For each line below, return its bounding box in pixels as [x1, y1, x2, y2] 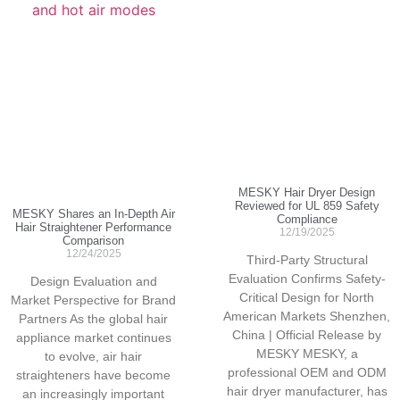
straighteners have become [16, 368, 171, 383]
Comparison [62, 234, 124, 248]
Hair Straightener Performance [15, 221, 171, 235]
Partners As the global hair [19, 312, 168, 327]
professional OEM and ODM [227, 365, 387, 380]
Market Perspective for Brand [11, 293, 176, 308]
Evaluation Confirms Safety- [228, 271, 386, 287]
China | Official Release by [232, 328, 381, 343]
